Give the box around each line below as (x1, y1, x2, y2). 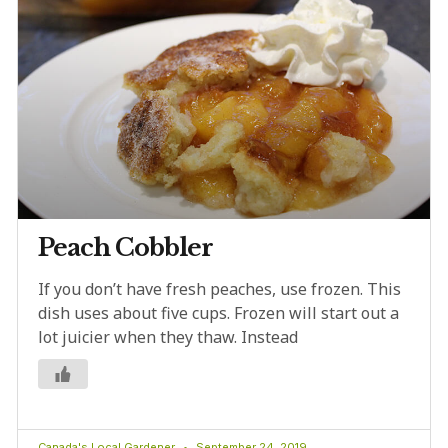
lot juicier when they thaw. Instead (38, 326, 298, 349)
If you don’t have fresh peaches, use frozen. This (38, 278, 401, 301)
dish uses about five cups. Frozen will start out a (38, 302, 399, 325)
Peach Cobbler (38, 233, 213, 263)
